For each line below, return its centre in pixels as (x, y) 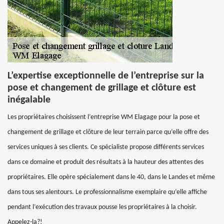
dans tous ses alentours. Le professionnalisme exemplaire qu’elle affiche (107, 192)
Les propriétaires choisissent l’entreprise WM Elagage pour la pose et (104, 117)
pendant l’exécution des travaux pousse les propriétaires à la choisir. (102, 207)
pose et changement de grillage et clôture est (102, 88)
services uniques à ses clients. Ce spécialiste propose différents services (106, 147)
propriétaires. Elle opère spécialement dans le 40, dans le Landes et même (111, 177)
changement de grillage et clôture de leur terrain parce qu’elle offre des (108, 132)
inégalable (29, 100)
